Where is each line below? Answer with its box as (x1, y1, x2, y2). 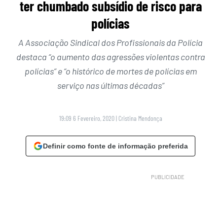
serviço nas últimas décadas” (57, 80, 164, 91)
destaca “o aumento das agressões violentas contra (16, 51, 205, 63)
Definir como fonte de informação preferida (43, 142, 188, 150)
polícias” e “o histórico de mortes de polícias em (24, 66, 197, 77)
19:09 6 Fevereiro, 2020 (59, 114, 114, 123)
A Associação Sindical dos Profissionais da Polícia (18, 37, 203, 48)
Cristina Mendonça (118, 114, 162, 123)
